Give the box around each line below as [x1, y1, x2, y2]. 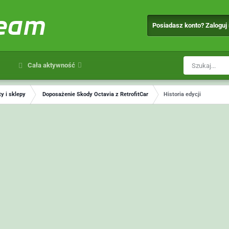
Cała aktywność [26, 61, 75, 69]
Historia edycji [163, 91, 201, 98]
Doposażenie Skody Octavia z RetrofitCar [42, 91, 148, 98]
